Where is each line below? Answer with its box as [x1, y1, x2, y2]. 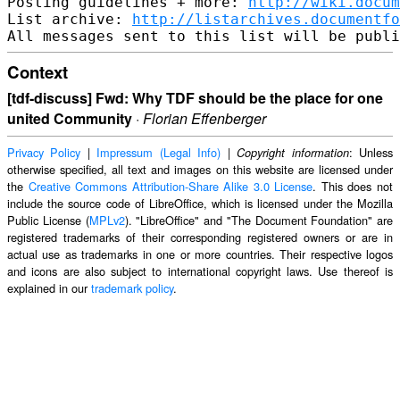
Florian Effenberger [143, 108, 266, 129]
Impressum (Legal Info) [96, 144, 221, 162]
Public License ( [7, 212, 89, 229]
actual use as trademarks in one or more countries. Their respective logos [7, 246, 393, 263]
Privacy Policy [7, 144, 81, 162]
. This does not [312, 178, 394, 196]
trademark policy [91, 279, 173, 297]
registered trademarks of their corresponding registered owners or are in [7, 229, 393, 246]
